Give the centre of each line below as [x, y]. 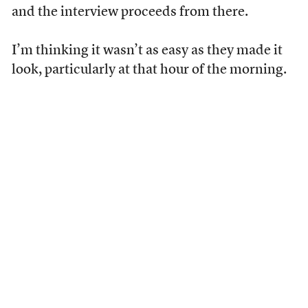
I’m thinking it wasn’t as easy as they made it [147, 51]
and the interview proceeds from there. [130, 12]
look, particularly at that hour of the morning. [149, 70]
